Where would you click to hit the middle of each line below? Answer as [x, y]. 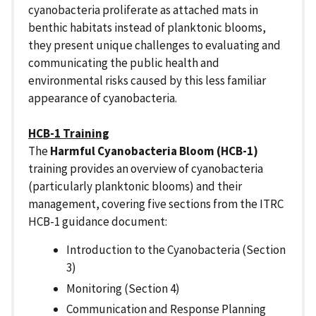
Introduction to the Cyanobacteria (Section [176, 250]
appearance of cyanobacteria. [103, 98]
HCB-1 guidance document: [98, 222]
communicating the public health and [124, 63]
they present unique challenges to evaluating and [154, 45]
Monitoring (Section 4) [123, 288]
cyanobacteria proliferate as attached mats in [143, 10]
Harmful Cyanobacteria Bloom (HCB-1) [154, 151]
